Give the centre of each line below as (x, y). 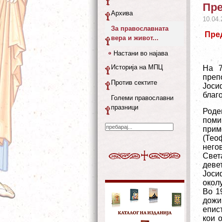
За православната (140, 28)
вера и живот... (135, 38)
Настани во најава (141, 53)
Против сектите (134, 83)
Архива (122, 13)
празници (125, 107)
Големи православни (142, 98)
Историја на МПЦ (137, 67)
